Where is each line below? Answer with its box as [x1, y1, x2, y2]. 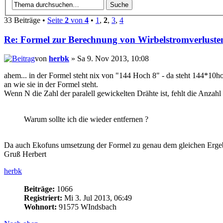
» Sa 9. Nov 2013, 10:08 [69, 54, 149, 63]
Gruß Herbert [4, 150, 46, 159]
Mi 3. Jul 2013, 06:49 [62, 194, 132, 203]
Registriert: [24, 194, 62, 203]
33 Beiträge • [4, 15, 47, 24]
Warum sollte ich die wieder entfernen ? [24, 115, 148, 124]
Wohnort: [24, 203, 57, 212]
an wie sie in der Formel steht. [4, 80, 98, 89]
